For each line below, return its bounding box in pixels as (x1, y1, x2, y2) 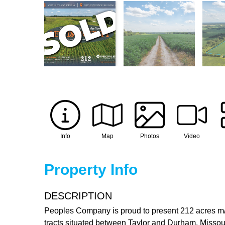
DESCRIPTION (44, 190, 112, 201)
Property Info (44, 161, 138, 178)
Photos (140, 132, 159, 140)
